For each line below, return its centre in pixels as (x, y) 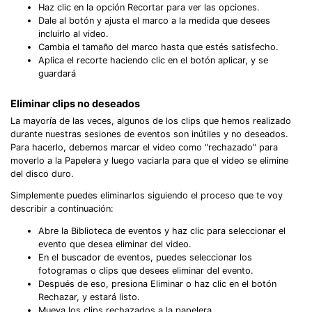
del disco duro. (42, 173)
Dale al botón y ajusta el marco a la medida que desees (154, 20)
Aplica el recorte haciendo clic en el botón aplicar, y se (153, 60)
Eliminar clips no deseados (75, 104)
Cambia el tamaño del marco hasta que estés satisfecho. (158, 47)
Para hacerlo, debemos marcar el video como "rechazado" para (144, 147)
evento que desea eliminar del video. (115, 244)
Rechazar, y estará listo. (89, 297)
